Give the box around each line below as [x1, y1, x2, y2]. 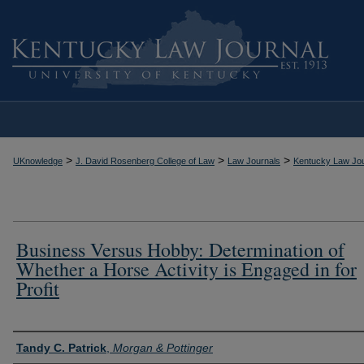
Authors [13, 334, 65, 357]
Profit [16, 275, 59, 301]
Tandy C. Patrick [16, 340, 106, 354]
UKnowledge [13, 156, 63, 166]
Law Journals [227, 156, 280, 166]
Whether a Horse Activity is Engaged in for [16, 255, 357, 282]
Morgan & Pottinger [113, 340, 213, 354]
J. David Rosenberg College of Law [76, 156, 214, 166]
